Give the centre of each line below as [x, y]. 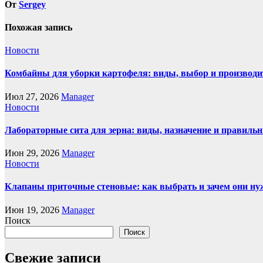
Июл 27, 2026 [33, 96]
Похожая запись [38, 27]
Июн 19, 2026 [33, 210]
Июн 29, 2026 [33, 153]
